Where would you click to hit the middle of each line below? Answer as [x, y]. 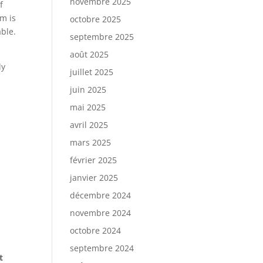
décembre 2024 [101, 195]
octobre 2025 [96, 19]
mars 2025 [91, 142]
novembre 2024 [101, 213]
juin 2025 [88, 90]
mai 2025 [88, 107]
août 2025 [90, 54]
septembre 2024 [102, 248]
